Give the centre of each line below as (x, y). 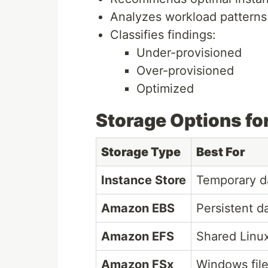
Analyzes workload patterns (188, 17)
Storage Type (141, 152)
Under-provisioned (189, 53)
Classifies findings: (163, 35)
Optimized (165, 89)
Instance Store (144, 180)
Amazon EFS (138, 237)
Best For (221, 152)
